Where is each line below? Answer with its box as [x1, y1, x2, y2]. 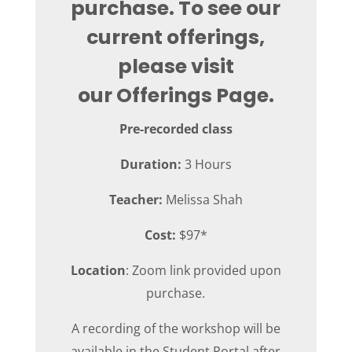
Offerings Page [115, 82, 269, 110]
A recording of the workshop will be [71, 320, 280, 338]
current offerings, [86, 24, 266, 52]
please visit [117, 53, 234, 81]
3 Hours [181, 156, 232, 174]
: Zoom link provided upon [125, 262, 281, 280]
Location [70, 262, 126, 280]
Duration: [119, 156, 181, 174]
